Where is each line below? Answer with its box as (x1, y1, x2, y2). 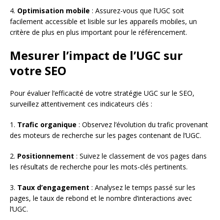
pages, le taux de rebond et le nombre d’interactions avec (10, 193, 192, 203)
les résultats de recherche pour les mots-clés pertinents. (10, 162, 188, 171)
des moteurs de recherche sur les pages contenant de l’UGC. (10, 130, 201, 140)
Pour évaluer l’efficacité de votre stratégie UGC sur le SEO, (10, 88, 194, 98)
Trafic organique (17, 119, 77, 129)
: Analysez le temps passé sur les (89, 182, 195, 192)
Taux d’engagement (17, 182, 89, 192)
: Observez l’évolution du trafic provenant (77, 119, 208, 129)
